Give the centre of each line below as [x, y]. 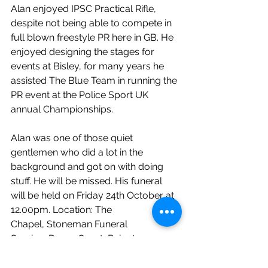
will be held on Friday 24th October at [94, 196]
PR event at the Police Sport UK [81, 95]
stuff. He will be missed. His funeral [88, 181]
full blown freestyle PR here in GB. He [93, 38]
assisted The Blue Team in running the [95, 81]
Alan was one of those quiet [73, 138]
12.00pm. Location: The [63, 210]
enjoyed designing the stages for [84, 52]
